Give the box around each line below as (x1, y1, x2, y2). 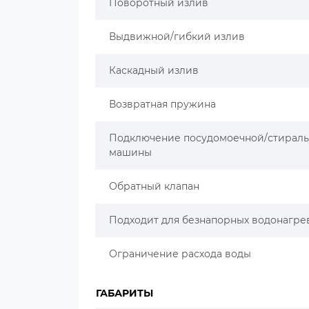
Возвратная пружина (109, 98, 216, 110)
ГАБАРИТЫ (96, 287, 153, 299)
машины (109, 146, 152, 159)
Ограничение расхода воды (109, 248, 251, 260)
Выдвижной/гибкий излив (109, 30, 245, 43)
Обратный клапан (109, 180, 199, 192)
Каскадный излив (109, 64, 199, 77)
